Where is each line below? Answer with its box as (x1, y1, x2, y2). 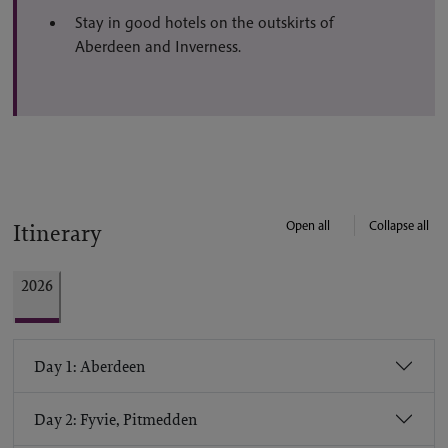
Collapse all (369, 217, 429, 234)
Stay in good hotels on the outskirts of (75, 12, 333, 32)
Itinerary (13, 218, 102, 248)
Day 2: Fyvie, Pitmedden (34, 408, 197, 430)
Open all (286, 217, 330, 234)
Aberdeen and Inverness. (75, 36, 241, 56)
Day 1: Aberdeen (34, 355, 145, 377)
